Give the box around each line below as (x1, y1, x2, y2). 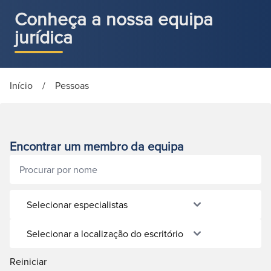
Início (10, 79, 33, 92)
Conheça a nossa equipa (15, 6, 213, 31)
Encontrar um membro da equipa (10, 137, 184, 155)
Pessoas (55, 79, 89, 92)
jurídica (15, 24, 73, 50)
